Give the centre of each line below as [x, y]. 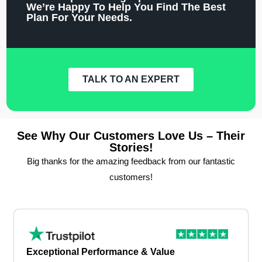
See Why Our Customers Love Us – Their [131, 135]
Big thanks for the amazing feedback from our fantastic [131, 161]
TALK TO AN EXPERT [131, 79]
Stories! [131, 147]
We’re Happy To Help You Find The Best [126, 7]
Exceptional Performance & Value [101, 252]
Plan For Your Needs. [80, 18]
